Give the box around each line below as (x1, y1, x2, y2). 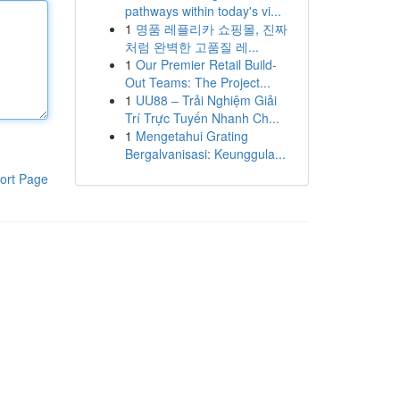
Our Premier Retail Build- (135, 55, 277, 73)
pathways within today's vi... (124, 2, 281, 20)
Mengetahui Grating (135, 127, 248, 145)
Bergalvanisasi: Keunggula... (124, 145, 286, 162)
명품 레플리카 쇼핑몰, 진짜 (135, 20, 287, 37)
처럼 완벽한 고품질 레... (124, 37, 259, 55)
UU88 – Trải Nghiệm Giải (135, 91, 277, 109)
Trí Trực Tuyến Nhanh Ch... (124, 109, 279, 127)
